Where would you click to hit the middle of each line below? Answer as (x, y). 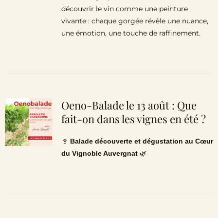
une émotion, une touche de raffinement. (131, 33)
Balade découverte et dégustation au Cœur (141, 141)
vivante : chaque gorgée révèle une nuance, (135, 21)
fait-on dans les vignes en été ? (133, 119)
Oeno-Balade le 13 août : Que (129, 105)
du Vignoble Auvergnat (99, 153)
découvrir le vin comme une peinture (124, 9)
